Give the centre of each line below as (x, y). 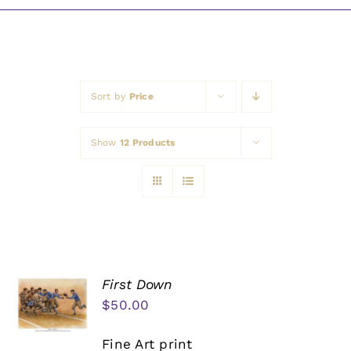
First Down (138, 285)
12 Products (147, 143)
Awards (42, 16)
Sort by (110, 97)
